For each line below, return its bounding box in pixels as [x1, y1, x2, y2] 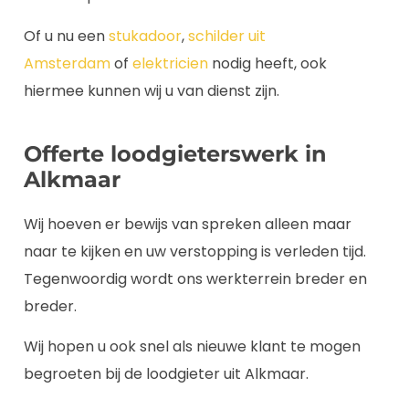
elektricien [132, 52, 208, 74]
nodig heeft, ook [208, 52, 327, 74]
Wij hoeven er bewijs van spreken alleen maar [24, 213, 351, 235]
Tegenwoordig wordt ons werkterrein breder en [24, 267, 367, 289]
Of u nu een [24, 25, 109, 47]
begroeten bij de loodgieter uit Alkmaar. [24, 363, 309, 385]
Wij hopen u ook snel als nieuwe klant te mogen [24, 336, 361, 358]
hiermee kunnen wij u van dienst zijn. [24, 79, 279, 101]
